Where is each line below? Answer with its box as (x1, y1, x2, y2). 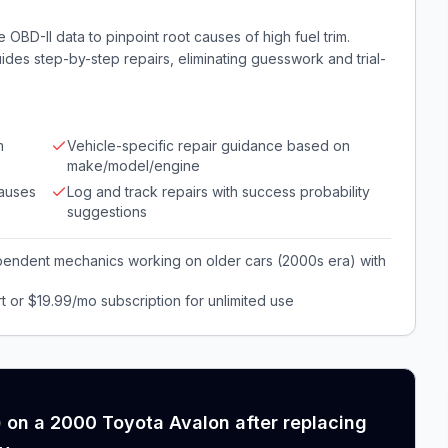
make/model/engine (67, 157, 200, 174)
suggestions (67, 203, 147, 220)
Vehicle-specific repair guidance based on (67, 137, 350, 154)
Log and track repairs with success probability (67, 183, 370, 200)
